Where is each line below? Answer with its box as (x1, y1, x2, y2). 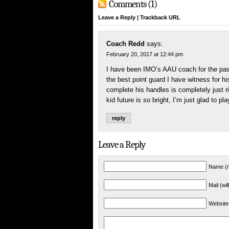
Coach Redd (106, 40, 145, 48)
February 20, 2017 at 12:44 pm (106, 51, 183, 58)
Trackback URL (140, 14, 180, 21)
